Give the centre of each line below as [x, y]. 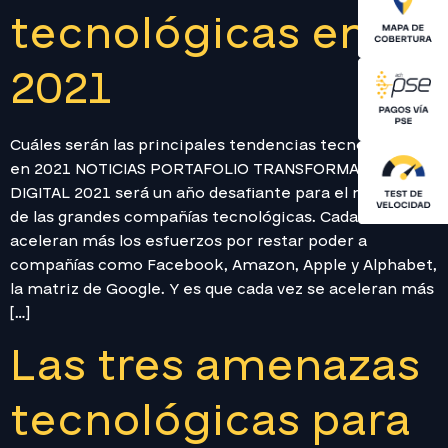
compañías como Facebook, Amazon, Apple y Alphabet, [223, 264]
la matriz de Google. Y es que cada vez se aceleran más [222, 288]
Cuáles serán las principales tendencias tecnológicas [215, 144]
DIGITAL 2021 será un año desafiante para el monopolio [223, 192]
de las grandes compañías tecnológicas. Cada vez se [210, 216]
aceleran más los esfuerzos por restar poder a [188, 240]
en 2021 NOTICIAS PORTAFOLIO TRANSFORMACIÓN [203, 168]
